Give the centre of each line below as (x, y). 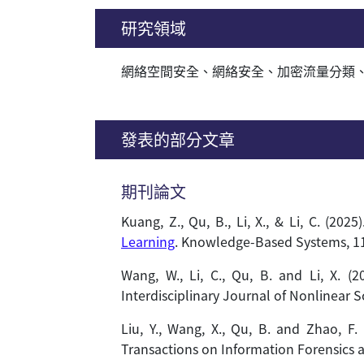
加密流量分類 (316, 71)
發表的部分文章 (178, 139)
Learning (148, 241)
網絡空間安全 (160, 71)
